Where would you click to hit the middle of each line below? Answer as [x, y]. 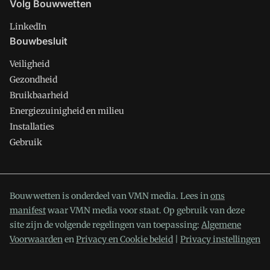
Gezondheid [33, 80]
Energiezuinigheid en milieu [67, 111]
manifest [28, 210]
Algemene [221, 225]
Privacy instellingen [220, 239]
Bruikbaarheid [39, 95]
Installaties [32, 127]
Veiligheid [30, 64]
